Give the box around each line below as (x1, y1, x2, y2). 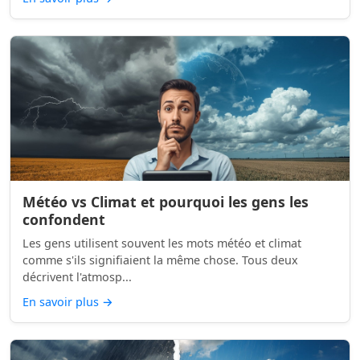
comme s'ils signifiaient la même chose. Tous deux (22, 252, 298, 268)
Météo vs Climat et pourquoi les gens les (22, 192, 309, 211)
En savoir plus (22, 294, 102, 309)
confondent (22, 210, 105, 229)
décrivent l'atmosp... (22, 269, 132, 284)
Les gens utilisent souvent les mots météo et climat (22, 235, 301, 251)
